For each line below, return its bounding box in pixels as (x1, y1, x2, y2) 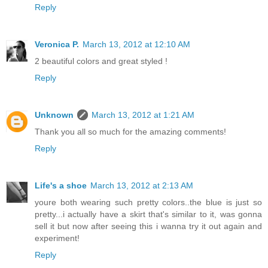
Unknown (35, 110, 74, 120)
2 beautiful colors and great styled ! (35, 56, 167, 66)
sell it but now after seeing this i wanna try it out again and (35, 221, 262, 232)
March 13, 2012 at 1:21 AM (92, 110, 194, 120)
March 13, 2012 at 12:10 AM (83, 39, 190, 50)
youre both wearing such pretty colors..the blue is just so (35, 197, 262, 208)
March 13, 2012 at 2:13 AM (90, 181, 193, 191)
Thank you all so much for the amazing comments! (35, 127, 226, 137)
